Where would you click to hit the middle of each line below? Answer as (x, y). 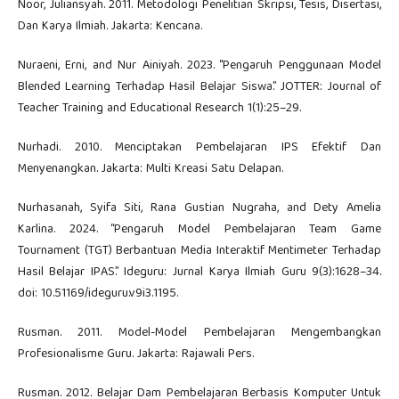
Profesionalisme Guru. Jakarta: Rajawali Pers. (135, 355)
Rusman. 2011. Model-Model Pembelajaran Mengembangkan (199, 334)
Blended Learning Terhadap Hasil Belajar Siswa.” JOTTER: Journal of (199, 88)
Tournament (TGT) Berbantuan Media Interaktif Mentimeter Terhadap (199, 252)
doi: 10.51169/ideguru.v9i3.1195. (98, 294)
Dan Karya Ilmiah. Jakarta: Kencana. (110, 27)
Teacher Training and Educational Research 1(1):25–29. (159, 109)
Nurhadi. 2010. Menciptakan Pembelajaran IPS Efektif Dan (199, 148)
